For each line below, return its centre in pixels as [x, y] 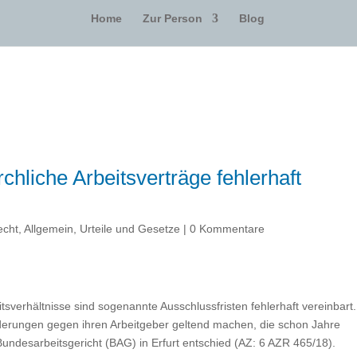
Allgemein [49, 229]
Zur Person [173, 18]
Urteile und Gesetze [130, 229]
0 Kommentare [228, 229]
